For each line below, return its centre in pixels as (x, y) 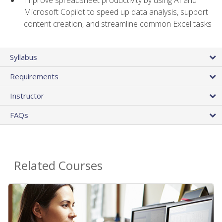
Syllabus (24, 57)
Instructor (27, 95)
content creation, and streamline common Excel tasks (118, 24)
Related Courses (58, 165)
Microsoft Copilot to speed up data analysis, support (116, 12)
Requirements (34, 76)
